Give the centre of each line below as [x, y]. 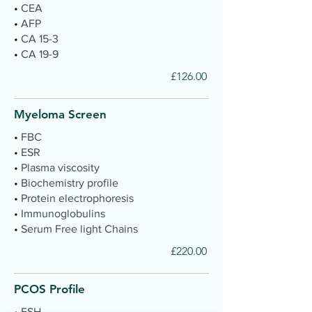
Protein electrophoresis [77, 198]
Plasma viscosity [60, 167]
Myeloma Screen [60, 114]
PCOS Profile [49, 289]
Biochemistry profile [70, 183]
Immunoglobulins [63, 213]
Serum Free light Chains [79, 229]
